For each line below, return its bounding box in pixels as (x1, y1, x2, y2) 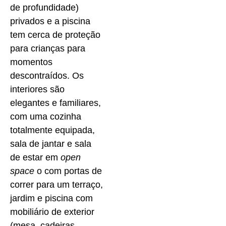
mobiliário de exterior (10, 206, 94, 217)
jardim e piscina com (10, 193, 93, 203)
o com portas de (34, 165, 102, 176)
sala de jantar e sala (10, 138, 91, 149)
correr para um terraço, (10, 179, 103, 190)
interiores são (10, 84, 65, 94)
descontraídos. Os (10, 70, 84, 81)
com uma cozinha (10, 111, 81, 122)
